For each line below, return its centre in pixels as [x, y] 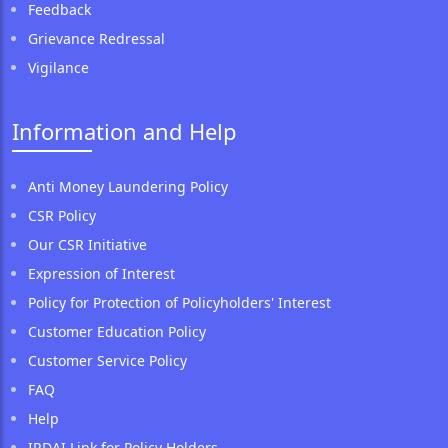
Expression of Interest [101, 273]
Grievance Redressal [96, 38]
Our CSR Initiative [87, 244]
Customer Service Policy [107, 360]
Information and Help [124, 130]
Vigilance [58, 67]
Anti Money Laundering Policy [128, 186]
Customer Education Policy [117, 331]
